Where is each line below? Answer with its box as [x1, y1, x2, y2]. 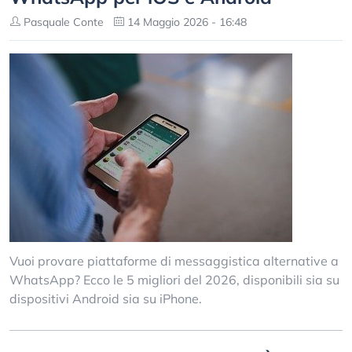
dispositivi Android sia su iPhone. [9, 291, 202, 306]
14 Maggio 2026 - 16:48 [124, 15, 247, 29]
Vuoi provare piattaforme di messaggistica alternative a [9, 253, 339, 269]
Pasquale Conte [20, 15, 104, 29]
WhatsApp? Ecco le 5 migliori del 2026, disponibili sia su [9, 272, 339, 288]
